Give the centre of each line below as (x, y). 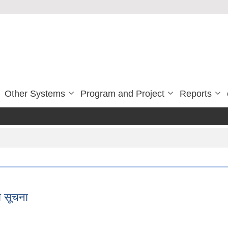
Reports (196, 93)
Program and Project (122, 93)
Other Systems (35, 93)
